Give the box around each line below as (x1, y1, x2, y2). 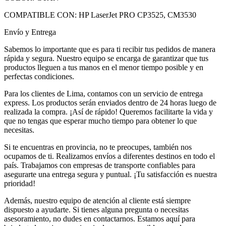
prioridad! (4, 179, 35, 188)
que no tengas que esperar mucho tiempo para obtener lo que (4, 116, 197, 125)
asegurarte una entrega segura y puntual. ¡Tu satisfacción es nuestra (4, 169, 217, 179)
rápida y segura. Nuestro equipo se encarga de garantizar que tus (4, 53, 208, 63)
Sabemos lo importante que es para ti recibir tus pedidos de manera (4, 44, 215, 53)
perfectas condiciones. (4, 72, 74, 81)
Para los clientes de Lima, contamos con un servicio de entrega (4, 89, 203, 98)
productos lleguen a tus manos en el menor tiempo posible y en (4, 63, 203, 72)
